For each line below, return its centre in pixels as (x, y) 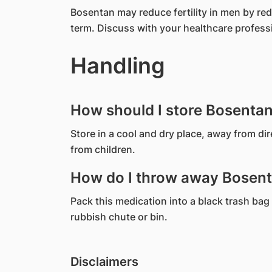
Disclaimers (104, 262)
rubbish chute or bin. (119, 217)
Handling (117, 66)
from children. (103, 149)
